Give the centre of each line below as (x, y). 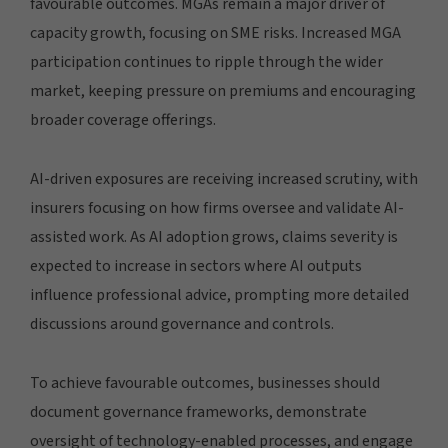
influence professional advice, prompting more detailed (219, 294)
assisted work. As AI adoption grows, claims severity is (214, 236)
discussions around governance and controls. (182, 323)
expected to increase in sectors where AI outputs (196, 265)
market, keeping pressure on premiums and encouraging (223, 90)
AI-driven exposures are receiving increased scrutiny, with (224, 178)
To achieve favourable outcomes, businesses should (205, 382)
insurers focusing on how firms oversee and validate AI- (217, 207)
